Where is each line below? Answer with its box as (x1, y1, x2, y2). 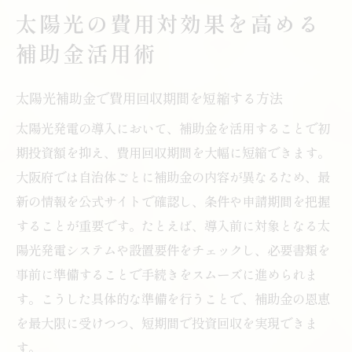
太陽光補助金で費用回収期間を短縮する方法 (16, 87, 283, 108)
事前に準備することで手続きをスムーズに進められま (16, 264, 317, 284)
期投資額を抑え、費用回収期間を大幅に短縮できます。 (16, 142, 330, 162)
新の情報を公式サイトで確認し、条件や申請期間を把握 (16, 191, 330, 211)
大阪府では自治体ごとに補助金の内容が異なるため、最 (16, 167, 330, 186)
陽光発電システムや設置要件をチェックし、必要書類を (16, 240, 330, 259)
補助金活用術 (16, 37, 157, 68)
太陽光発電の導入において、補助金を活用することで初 (16, 118, 330, 137)
